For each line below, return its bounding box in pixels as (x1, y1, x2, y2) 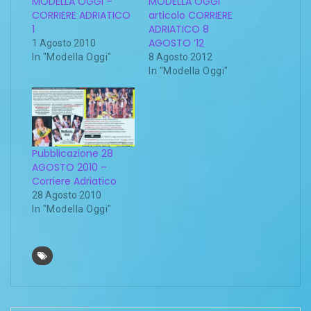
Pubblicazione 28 (32, 146, 113, 160)
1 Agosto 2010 (32, 37, 96, 49)
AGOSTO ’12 (149, 36, 204, 51)
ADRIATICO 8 (149, 22, 209, 37)
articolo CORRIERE (149, 8, 233, 23)
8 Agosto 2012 (149, 51, 212, 63)
